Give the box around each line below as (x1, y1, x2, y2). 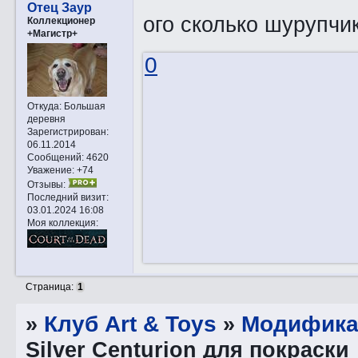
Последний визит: (26, 192, 109, 203)
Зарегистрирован (26, 126, 106, 137)
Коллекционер (26, 14, 95, 26)
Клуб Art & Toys (44, 312, 217, 337)
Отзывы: (26, 179, 66, 190)
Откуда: (26, 101, 62, 112)
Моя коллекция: (26, 217, 98, 229)
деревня (26, 113, 66, 125)
